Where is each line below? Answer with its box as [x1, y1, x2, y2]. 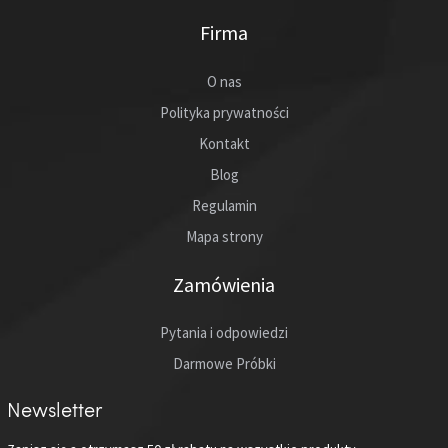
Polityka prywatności [159, 102, 289, 122]
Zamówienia [173, 271, 275, 297]
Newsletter [6, 395, 103, 424]
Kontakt [198, 133, 250, 153]
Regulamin [191, 195, 257, 215]
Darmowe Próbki [172, 353, 276, 373]
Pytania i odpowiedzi [160, 322, 288, 342]
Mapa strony [185, 226, 263, 246]
